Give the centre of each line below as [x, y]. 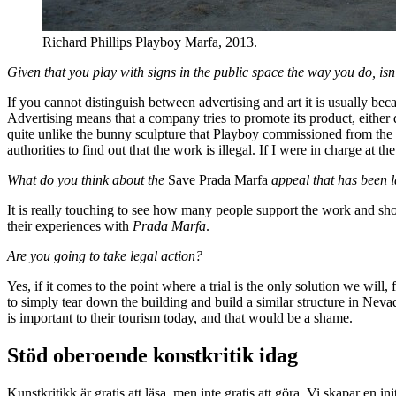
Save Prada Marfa [218, 179]
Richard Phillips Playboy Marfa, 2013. [150, 42]
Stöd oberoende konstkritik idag [152, 355]
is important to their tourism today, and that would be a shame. [180, 317]
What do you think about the [88, 179]
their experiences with [70, 225]
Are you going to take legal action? [105, 255]
